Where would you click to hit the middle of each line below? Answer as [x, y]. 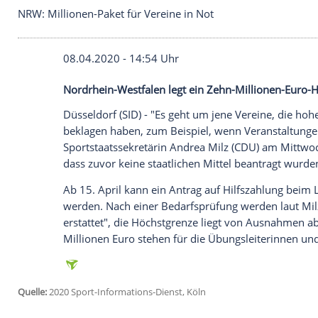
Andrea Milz [240, 308]
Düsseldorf [108, 268]
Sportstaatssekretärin [141, 308]
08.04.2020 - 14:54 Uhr [146, 200]
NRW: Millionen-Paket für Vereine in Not [139, 147]
